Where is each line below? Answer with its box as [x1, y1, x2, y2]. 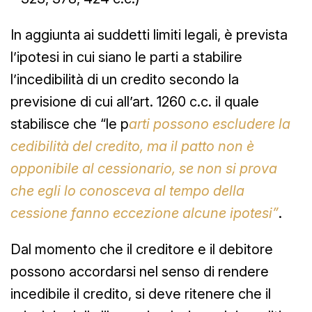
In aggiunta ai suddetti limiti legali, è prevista [10, 26, 288, 43]
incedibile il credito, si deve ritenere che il [10, 285, 271, 302]
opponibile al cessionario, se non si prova [10, 159, 277, 177]
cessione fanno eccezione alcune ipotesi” [10, 204, 279, 221]
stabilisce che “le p [10, 115, 129, 132]
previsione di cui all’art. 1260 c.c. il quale [10, 93, 259, 110]
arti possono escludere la [129, 115, 290, 132]
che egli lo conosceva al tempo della [10, 182, 244, 199]
